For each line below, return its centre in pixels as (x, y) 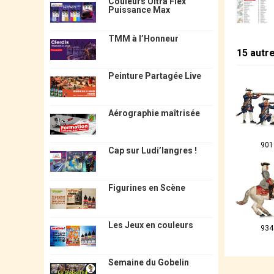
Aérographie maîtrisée (154, 113)
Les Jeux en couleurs (150, 225)
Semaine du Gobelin (148, 262)
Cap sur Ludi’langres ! (152, 150)
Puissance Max (139, 9)
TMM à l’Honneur (143, 38)
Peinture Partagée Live (154, 76)
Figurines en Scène (146, 187)
